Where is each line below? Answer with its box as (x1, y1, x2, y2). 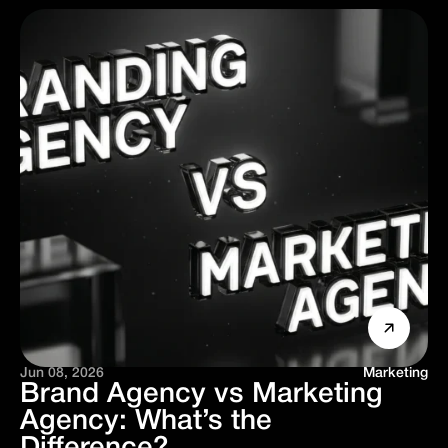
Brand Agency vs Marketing (20, 382, 383, 407)
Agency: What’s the (20, 409, 272, 434)
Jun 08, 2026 (20, 367, 104, 380)
